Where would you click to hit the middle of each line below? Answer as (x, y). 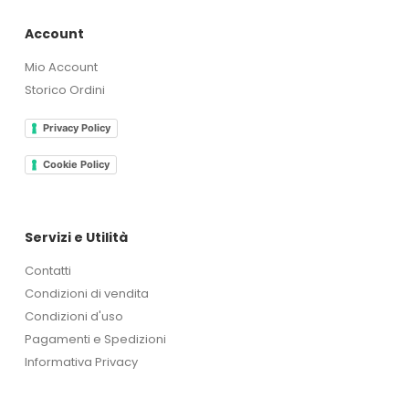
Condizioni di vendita (86, 294)
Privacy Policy (76, 128)
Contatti (47, 271)
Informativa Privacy (81, 362)
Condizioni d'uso (73, 317)
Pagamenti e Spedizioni (95, 340)
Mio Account (61, 68)
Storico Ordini (64, 90)
